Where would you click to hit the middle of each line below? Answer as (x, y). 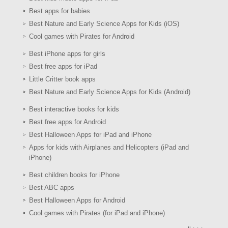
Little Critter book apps (62, 79)
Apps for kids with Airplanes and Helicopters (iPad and (109, 147)
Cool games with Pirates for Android (82, 36)
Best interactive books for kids (74, 109)
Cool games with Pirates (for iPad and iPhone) (97, 213)
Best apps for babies (60, 11)
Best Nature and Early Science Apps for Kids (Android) (110, 92)
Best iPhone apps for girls (67, 53)
